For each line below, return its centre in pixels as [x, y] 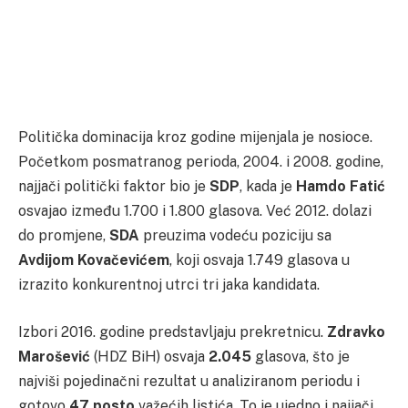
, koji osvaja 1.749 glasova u [260, 260]
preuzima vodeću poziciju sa [235, 236]
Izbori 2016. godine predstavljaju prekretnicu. [173, 331]
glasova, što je [301, 356]
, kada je [268, 187]
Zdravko [356, 331]
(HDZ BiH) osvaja [149, 356]
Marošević [54, 356]
